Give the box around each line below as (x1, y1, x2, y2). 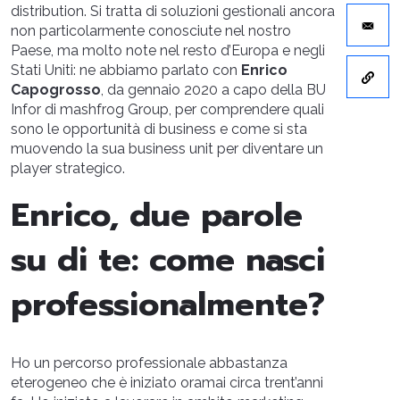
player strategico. (11, 160, 129, 177)
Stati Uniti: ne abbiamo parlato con (11, 62, 241, 79)
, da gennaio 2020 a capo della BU (101, 81, 326, 98)
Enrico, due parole (11, 191, 303, 239)
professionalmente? (11, 280, 336, 329)
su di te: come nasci (11, 236, 325, 284)
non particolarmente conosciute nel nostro (11, 22, 291, 39)
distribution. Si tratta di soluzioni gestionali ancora (11, 3, 335, 20)
